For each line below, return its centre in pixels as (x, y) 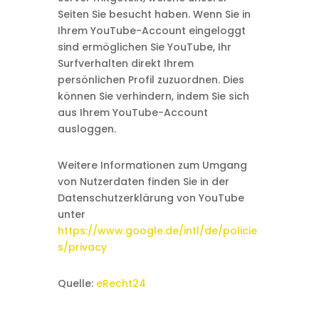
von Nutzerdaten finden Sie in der (143, 182)
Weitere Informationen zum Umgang (152, 165)
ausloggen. (87, 129)
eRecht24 (121, 283)
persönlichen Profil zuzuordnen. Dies (151, 80)
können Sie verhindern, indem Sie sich (153, 96)
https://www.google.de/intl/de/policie (157, 231)
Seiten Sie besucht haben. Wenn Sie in (154, 14)
